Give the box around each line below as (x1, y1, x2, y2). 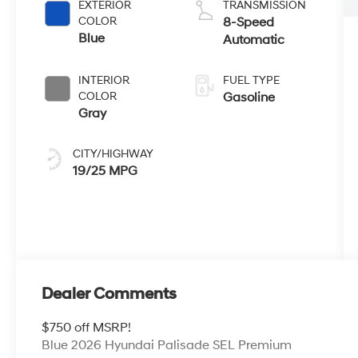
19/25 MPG (73, 162, 138, 179)
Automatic (222, 31, 284, 48)
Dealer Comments (42, 284, 177, 304)
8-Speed (222, 14, 274, 30)
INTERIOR (78, 73, 130, 87)
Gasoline (222, 89, 275, 105)
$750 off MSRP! (42, 319, 132, 336)
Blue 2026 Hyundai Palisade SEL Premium (42, 336, 292, 353)
